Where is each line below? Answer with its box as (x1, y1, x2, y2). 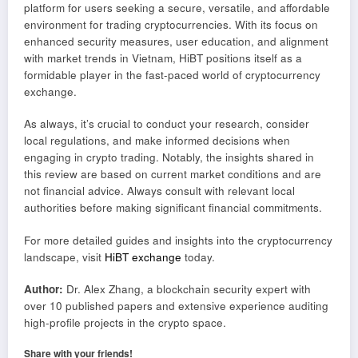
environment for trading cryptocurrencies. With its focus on (24, 17, 318, 33)
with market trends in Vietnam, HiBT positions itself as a (24, 50, 302, 66)
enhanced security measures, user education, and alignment (24, 34, 328, 50)
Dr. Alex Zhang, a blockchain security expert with (63, 280, 311, 296)
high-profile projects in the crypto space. (24, 314, 226, 330)
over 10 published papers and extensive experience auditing (24, 297, 328, 313)
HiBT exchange (105, 249, 181, 265)
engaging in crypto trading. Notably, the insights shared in (24, 149, 314, 165)
